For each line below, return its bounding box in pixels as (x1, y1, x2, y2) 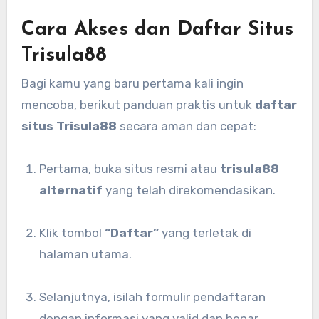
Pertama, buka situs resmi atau (46, 162, 221, 177)
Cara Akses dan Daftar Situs (21, 19, 293, 40)
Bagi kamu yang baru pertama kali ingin (21, 76, 244, 91)
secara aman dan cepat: (116, 119, 256, 134)
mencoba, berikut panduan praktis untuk (21, 98, 255, 113)
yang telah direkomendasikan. (103, 183, 276, 198)
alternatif (39, 183, 103, 198)
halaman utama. (39, 247, 132, 262)
